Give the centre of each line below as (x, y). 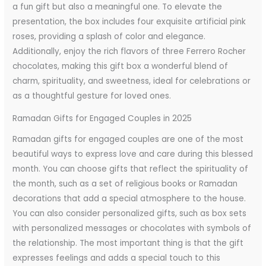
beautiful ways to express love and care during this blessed (133, 154)
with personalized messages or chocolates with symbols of (132, 228)
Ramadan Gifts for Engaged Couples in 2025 (102, 119)
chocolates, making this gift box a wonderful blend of (121, 66)
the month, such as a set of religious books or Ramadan (125, 183)
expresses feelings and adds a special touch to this (117, 258)
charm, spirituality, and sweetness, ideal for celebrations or (132, 81)
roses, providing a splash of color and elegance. (109, 36)
